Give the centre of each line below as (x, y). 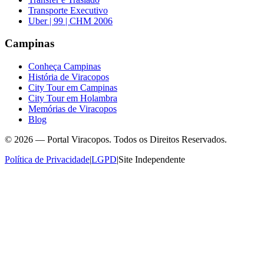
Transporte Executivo (68, 10)
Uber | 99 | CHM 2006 (70, 21)
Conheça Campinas (65, 66)
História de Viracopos (69, 77)
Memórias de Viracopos (72, 109)
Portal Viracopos (78, 139)
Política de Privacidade (47, 159)
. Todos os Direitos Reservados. (168, 139)
